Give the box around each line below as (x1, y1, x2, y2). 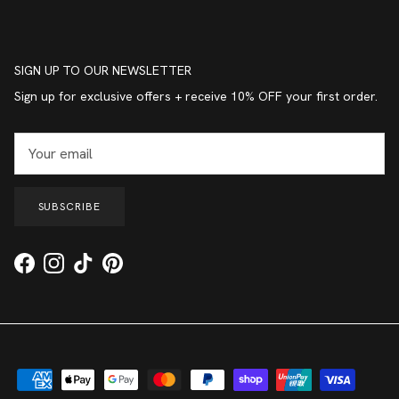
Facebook (23, 264, 79, 281)
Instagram (53, 264, 109, 281)
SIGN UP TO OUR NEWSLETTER (14, 61, 191, 78)
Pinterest (111, 264, 162, 281)
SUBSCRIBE (37, 199, 102, 215)
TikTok (82, 264, 122, 281)
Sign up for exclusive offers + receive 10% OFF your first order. (14, 87, 378, 104)
